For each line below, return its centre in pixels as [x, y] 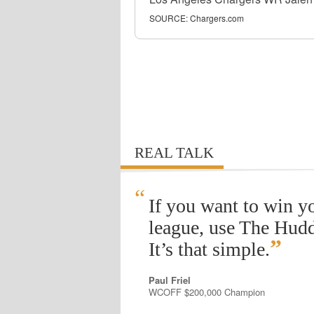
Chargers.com [217, 18]
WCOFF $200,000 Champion [207, 292]
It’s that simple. [209, 249]
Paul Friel [170, 280]
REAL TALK [174, 153]
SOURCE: [169, 18]
